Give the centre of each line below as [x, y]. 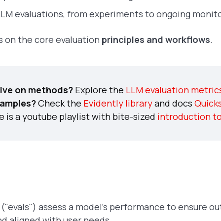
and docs [173, 103]
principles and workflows [156, 39]
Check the [60, 103]
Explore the [99, 90]
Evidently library [118, 103]
